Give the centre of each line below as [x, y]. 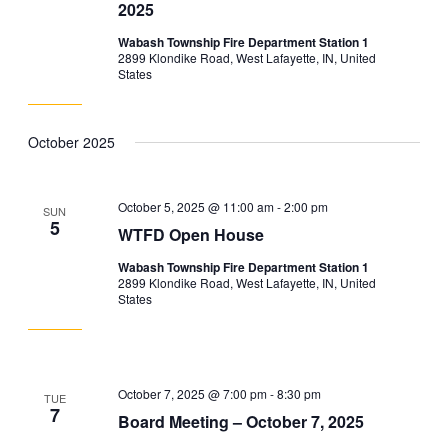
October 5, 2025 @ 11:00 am [196, 207]
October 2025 [71, 141]
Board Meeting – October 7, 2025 [241, 421]
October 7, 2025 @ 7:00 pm [193, 393]
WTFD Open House [191, 235]
